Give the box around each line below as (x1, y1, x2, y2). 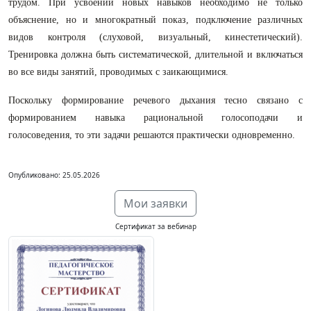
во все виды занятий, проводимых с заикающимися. (8, 67, 228, 77)
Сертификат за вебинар (115, 221, 196, 231)
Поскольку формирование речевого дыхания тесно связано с (8, 95, 303, 106)
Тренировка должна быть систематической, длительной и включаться (8, 49, 303, 60)
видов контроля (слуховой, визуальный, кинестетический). (8, 32, 303, 42)
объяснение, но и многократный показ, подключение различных (8, 15, 303, 25)
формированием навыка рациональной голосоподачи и (8, 112, 303, 123)
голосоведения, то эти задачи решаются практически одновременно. (8, 130, 295, 140)
